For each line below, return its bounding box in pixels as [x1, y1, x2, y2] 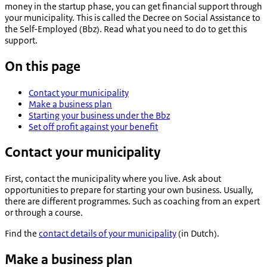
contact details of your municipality [39, 228, 176, 240]
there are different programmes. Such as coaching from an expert [5, 195, 260, 207]
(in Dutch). [176, 228, 219, 240]
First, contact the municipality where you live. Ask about [5, 173, 221, 185]
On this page [5, 57, 80, 75]
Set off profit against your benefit [29, 120, 158, 132]
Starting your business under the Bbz [29, 109, 170, 121]
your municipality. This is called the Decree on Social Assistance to [5, 11, 260, 23]
